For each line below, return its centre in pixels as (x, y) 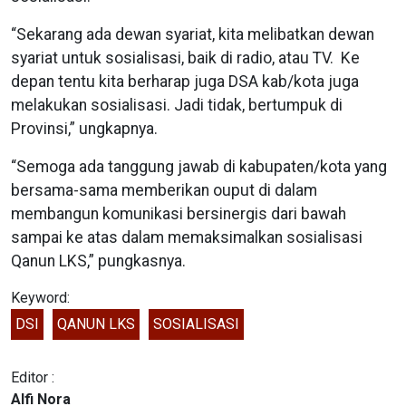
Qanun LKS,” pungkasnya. (98, 261)
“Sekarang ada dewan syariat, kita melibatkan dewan (193, 34)
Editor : (33, 377)
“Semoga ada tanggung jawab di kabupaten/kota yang (199, 166)
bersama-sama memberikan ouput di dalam (164, 190)
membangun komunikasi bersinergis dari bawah (179, 213)
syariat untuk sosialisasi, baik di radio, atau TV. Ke (185, 58)
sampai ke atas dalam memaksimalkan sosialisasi (187, 237)
